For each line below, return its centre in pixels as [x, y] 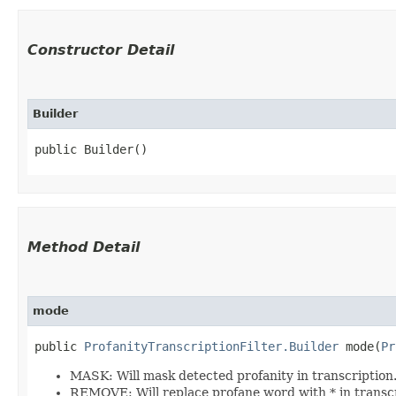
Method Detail [84, 247]
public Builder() [91, 149]
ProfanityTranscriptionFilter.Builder [211, 346]
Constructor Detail [101, 49]
